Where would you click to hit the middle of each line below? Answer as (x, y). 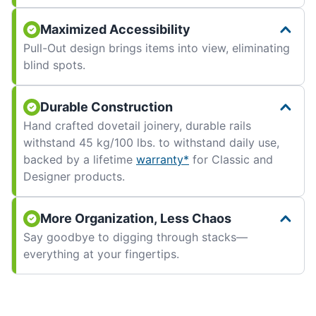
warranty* (163, 160)
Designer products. (74, 177)
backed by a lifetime (80, 160)
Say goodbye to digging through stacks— (135, 237)
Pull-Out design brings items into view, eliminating (157, 48)
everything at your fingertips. (101, 254)
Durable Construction (107, 107)
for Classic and (231, 160)
